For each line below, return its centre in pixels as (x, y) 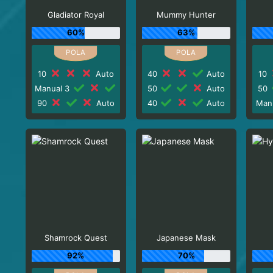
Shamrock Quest (76, 238)
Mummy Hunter (186, 15)
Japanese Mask (186, 238)
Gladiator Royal (76, 15)
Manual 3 (54, 88)
